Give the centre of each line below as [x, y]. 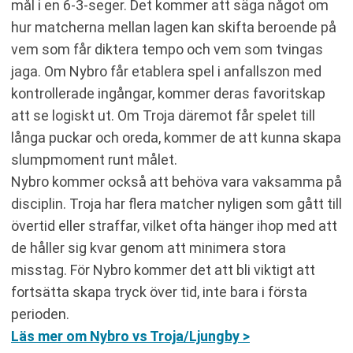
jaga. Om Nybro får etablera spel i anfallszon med [166, 71]
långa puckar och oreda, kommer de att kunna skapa [176, 137]
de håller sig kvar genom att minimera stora [149, 248]
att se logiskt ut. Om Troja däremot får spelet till [163, 115]
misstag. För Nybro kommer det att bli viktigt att [163, 270]
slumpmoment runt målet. [94, 160]
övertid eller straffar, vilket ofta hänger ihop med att [174, 226]
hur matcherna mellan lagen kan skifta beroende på [174, 27]
